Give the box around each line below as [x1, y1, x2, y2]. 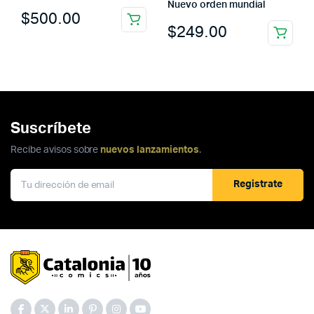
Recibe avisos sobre [11, 144, 101, 155]
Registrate [233, 179, 282, 190]
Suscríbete [11, 120, 91, 136]
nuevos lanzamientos [100, 144, 199, 155]
